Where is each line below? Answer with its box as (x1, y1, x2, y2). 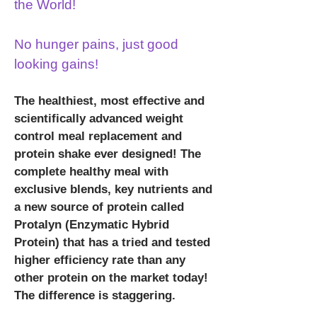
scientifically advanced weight (14, 112, 183, 126)
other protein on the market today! (14, 271, 208, 285)
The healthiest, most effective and (14, 94, 204, 108)
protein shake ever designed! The (14, 147, 201, 161)
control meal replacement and (14, 129, 182, 144)
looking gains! (14, 57, 98, 72)
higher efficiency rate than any (14, 253, 185, 267)
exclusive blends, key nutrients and (14, 183, 212, 197)
